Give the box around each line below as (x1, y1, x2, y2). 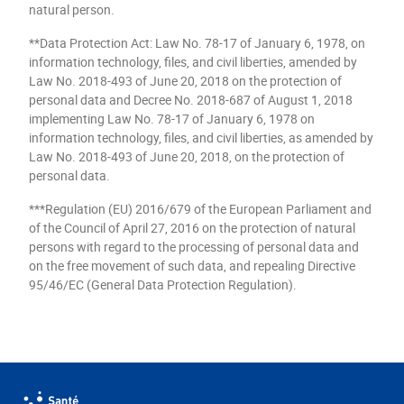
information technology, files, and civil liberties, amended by (29, 52, 357, 70)
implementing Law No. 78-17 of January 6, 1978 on (29, 109, 315, 127)
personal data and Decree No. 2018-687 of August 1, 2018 (29, 90, 353, 108)
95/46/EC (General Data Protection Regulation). (29, 275, 297, 293)
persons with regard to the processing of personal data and (29, 237, 359, 255)
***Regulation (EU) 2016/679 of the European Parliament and (29, 199, 372, 217)
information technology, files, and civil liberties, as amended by (29, 128, 373, 146)
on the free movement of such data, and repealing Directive (29, 256, 355, 274)
